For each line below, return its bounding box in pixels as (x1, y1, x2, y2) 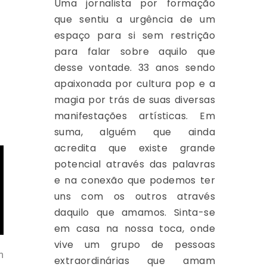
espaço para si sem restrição (54, 29, 215, 42)
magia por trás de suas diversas (54, 93, 215, 107)
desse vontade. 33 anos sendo (54, 61, 215, 74)
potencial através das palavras (54, 157, 215, 171)
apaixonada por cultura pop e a (54, 77, 215, 91)
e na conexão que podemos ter (54, 173, 215, 187)
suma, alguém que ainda (54, 125, 215, 139)
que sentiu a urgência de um (54, 13, 215, 26)
